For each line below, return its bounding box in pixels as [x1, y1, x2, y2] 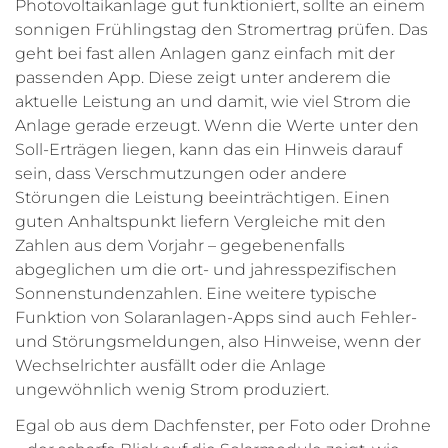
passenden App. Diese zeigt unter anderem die [15, 68, 391, 88]
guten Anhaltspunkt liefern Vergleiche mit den [15, 212, 386, 232]
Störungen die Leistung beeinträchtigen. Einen [15, 188, 390, 208]
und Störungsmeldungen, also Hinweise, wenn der [15, 332, 421, 352]
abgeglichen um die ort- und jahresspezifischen [15, 260, 397, 280]
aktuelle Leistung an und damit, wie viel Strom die [15, 92, 411, 112]
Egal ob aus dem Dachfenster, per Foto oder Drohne [15, 416, 431, 436]
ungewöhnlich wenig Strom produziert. [15, 380, 329, 400]
